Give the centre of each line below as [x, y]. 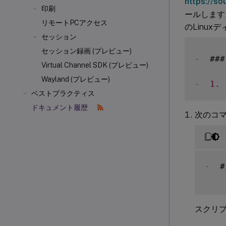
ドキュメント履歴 [60, 107]
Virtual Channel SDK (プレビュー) [95, 65]
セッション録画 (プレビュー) [87, 51]
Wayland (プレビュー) [76, 79]
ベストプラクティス [63, 93]
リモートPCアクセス [74, 23]
